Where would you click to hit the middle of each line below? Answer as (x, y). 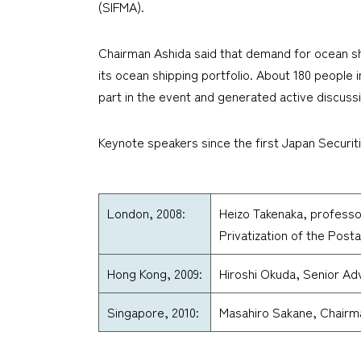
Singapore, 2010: (153, 311)
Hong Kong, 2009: (155, 273)
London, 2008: (146, 212)
